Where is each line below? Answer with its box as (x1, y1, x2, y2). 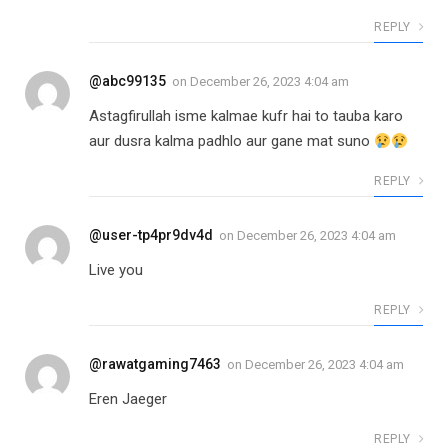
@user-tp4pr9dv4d (89, 227, 213, 244)
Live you (89, 261, 143, 280)
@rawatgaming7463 (89, 356, 221, 373)
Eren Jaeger (89, 390, 167, 409)
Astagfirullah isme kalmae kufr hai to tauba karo (89, 107, 403, 126)
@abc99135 (89, 73, 166, 90)
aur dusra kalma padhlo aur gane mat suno (89, 132, 374, 151)
